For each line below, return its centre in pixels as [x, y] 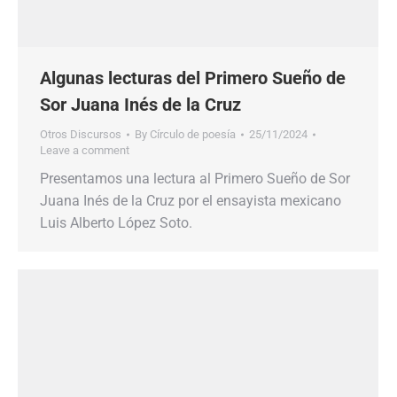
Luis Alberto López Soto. [116, 223]
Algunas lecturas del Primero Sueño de [193, 78]
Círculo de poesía [193, 134]
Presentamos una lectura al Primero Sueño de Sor [195, 179]
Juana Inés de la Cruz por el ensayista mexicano [191, 201]
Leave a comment [85, 150]
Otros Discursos [81, 134]
